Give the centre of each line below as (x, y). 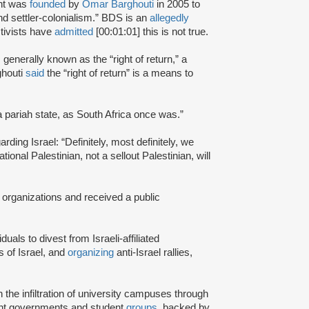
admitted (74, 31)
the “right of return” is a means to (119, 73)
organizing (91, 252)
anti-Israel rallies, (153, 252)
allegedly (169, 18)
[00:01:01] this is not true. (152, 31)
